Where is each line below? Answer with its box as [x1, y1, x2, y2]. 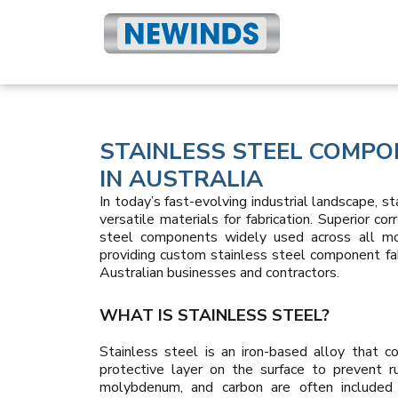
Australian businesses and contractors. [99, 263, 339, 283]
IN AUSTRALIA [99, 163, 263, 195]
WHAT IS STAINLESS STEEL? [99, 303, 330, 327]
